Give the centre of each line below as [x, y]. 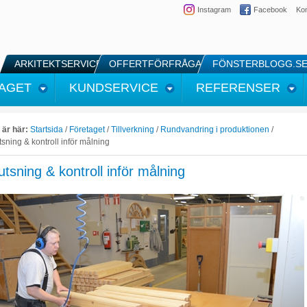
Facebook [270, 10]
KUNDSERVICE [114, 88]
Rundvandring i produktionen [215, 130]
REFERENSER [238, 88]
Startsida [47, 130]
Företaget [87, 130]
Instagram [214, 10]
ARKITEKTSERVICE [58, 64]
